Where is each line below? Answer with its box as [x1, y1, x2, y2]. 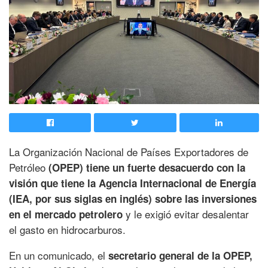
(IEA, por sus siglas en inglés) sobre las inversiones [9, 191, 257, 206]
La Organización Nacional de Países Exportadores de [9, 144, 248, 160]
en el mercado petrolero [9, 207, 126, 222]
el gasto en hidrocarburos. [9, 222, 126, 237]
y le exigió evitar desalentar [126, 206, 249, 222]
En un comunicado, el [9, 248, 108, 263]
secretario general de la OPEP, [108, 248, 252, 263]
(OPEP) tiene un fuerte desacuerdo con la [48, 160, 245, 175]
